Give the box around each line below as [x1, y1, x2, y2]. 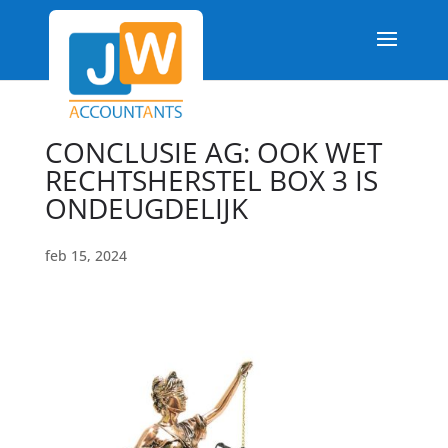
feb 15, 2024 [44, 246, 127, 265]
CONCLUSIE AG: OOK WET [44, 133, 382, 171]
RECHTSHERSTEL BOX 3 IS [44, 161, 378, 199]
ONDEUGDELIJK [44, 189, 248, 227]
